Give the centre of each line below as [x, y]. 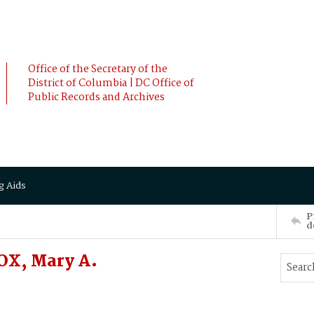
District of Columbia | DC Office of [111, 83]
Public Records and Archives [96, 97]
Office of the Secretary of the [98, 69]
